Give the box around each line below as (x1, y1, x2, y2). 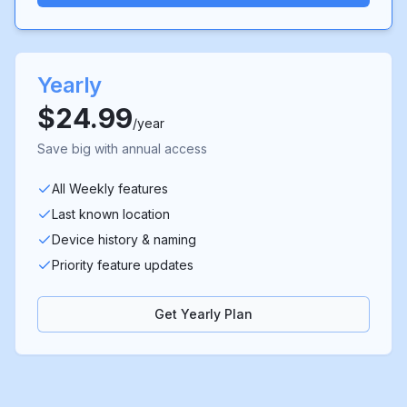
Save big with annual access (37, 141, 207, 157)
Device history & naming (52, 232, 196, 248)
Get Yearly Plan (154, 306, 253, 323)
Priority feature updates (52, 257, 194, 273)
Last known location (52, 206, 170, 223)
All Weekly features (52, 181, 168, 197)
